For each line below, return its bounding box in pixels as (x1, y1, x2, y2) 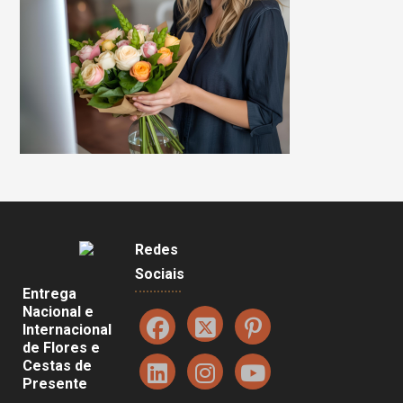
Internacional (22, 320, 112, 338)
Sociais (135, 265, 185, 283)
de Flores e (22, 338, 100, 356)
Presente (22, 374, 87, 392)
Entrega (22, 284, 76, 302)
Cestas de (22, 356, 92, 374)
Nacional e (22, 302, 94, 320)
